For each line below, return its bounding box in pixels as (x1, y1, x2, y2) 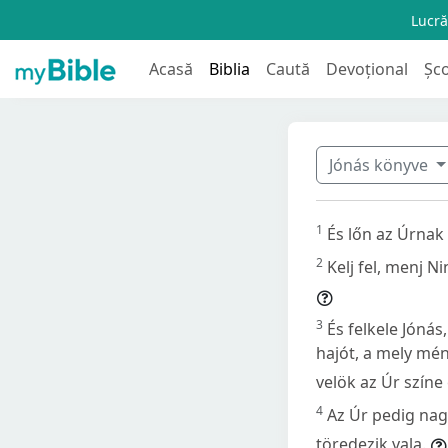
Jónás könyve (329, 153, 432, 176)
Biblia (209, 57, 250, 80)
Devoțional (326, 57, 408, 80)
